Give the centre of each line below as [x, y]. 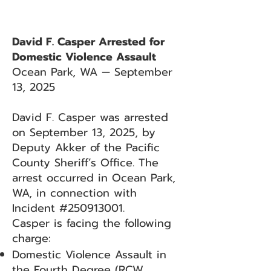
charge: [31, 238]
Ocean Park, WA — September [92, 72]
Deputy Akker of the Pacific [86, 148]
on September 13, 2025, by [84, 132]
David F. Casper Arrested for [88, 42]
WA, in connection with [74, 193]
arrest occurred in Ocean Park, [94, 178]
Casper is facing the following [92, 223]
